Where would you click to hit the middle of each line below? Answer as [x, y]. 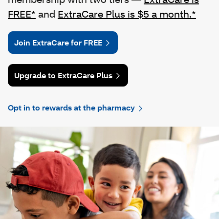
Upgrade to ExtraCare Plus [63, 75]
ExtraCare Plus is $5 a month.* [127, 13]
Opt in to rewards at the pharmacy [71, 108]
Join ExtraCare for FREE [58, 42]
